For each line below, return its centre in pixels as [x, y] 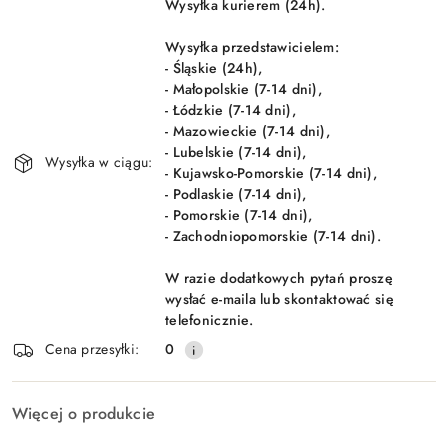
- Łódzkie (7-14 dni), [230, 109]
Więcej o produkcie [83, 413]
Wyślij [224, 36]
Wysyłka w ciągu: [99, 162]
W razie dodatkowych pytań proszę [279, 277]
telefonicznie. [209, 319]
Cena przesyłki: [92, 349]
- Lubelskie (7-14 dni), [236, 151]
